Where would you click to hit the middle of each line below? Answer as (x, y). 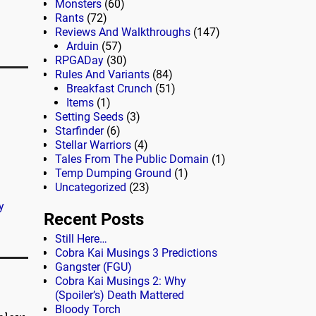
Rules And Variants (102, 75)
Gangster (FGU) (93, 267)
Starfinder (79, 131)
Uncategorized (91, 188)
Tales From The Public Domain (132, 159)
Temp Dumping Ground (113, 174)
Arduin (83, 47)
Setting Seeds (89, 117)
